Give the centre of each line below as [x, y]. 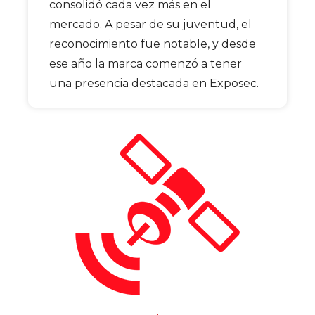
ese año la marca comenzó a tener [146, 63]
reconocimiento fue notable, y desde [153, 44]
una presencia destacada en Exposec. [154, 83]
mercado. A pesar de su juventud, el [150, 24]
